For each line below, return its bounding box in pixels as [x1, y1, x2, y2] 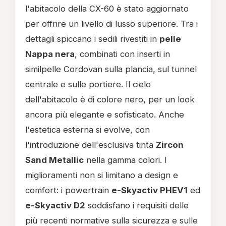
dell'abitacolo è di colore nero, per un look [25, 94, 195, 104]
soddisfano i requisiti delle [85, 200, 189, 210]
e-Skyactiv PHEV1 [111, 185, 188, 195]
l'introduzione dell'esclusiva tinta [25, 140, 156, 150]
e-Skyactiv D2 [25, 200, 85, 210]
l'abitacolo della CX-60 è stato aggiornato [25, 4, 189, 14]
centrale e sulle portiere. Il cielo [25, 79, 151, 89]
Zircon [156, 140, 184, 150]
